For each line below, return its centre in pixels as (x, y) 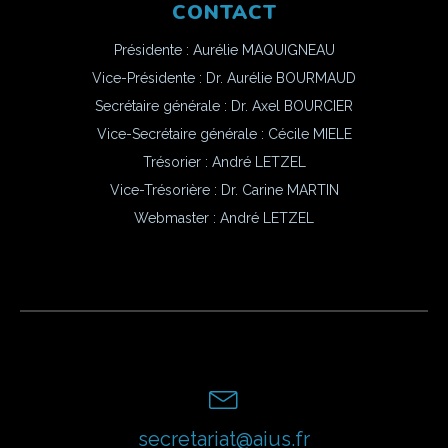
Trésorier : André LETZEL (224, 161)
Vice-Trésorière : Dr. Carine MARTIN (224, 189)
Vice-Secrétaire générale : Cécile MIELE (224, 133)
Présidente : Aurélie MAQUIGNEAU (224, 49)
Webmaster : (177, 217)
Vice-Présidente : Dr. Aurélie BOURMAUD (224, 77)
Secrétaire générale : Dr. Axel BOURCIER (224, 105)
